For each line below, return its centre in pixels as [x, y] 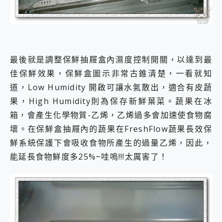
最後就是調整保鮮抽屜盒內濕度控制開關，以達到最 [111, 60]
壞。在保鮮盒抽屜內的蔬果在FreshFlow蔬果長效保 [111, 129]
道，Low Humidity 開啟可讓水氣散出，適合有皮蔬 [111, 87]
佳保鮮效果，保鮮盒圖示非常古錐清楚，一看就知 [111, 74]
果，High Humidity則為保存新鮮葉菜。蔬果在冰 [111, 101]
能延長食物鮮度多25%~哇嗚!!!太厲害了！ [89, 157]
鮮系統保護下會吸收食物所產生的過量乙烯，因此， [111, 143]
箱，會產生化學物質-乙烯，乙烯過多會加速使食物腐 [111, 115]
